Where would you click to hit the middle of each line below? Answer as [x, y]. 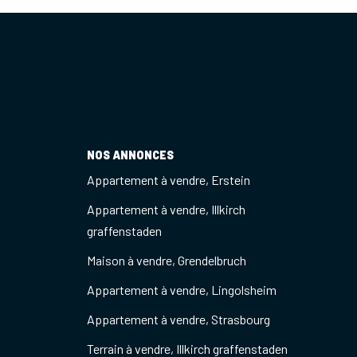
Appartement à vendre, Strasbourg [178, 319]
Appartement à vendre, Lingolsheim [181, 290]
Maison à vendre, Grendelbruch [166, 260]
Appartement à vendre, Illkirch [166, 209]
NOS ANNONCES [130, 155]
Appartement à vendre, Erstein [168, 180]
